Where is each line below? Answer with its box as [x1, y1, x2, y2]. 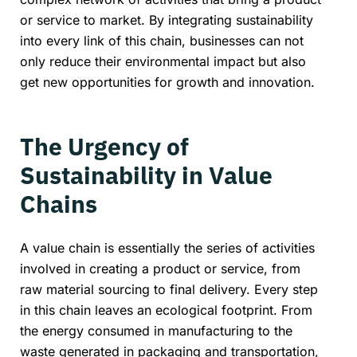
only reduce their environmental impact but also [20, 53, 306, 69]
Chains [20, 187, 97, 219]
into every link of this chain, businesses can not [20, 32, 304, 49]
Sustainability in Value [20, 159, 273, 190]
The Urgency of [20, 130, 189, 162]
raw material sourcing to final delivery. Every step [20, 281, 318, 298]
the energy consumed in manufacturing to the [20, 323, 292, 339]
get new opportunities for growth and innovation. [20, 73, 315, 90]
